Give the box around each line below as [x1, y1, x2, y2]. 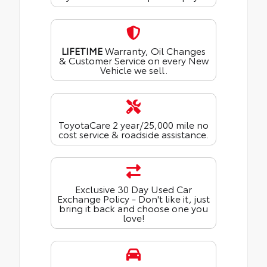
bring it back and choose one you [59, 200, 208, 215]
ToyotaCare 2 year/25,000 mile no [58, 117, 209, 131]
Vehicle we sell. [100, 62, 167, 76]
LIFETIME [61, 43, 103, 57]
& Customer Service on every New [58, 52, 209, 67]
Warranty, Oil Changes [103, 43, 206, 57]
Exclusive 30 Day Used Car [75, 181, 192, 195]
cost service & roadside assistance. [58, 126, 209, 141]
